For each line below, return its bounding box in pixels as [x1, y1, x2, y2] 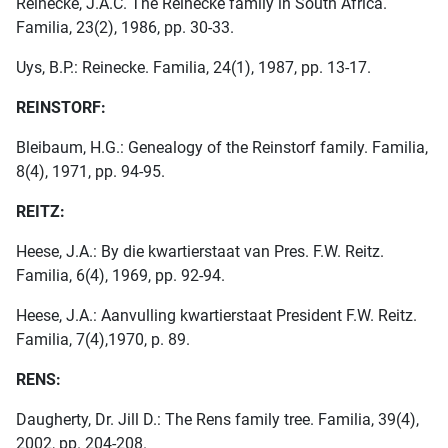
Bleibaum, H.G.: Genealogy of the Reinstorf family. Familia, [16, 138, 428, 158]
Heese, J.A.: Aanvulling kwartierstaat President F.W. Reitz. [16, 306, 417, 326]
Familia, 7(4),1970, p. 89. [16, 330, 190, 350]
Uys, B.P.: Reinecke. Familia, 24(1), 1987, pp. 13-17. [16, 58, 371, 78]
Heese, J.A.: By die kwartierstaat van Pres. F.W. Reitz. [16, 242, 384, 262]
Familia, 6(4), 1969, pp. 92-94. [16, 266, 225, 286]
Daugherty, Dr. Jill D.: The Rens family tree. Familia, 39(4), [16, 410, 419, 430]
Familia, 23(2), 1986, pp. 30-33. [16, 18, 234, 38]
